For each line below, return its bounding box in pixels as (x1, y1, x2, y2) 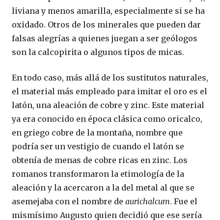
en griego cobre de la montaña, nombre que (12, 128, 183, 138)
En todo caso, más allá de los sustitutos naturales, (12, 73, 208, 83)
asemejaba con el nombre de (12, 196, 125, 207)
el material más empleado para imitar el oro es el (12, 86, 207, 97)
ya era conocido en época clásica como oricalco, (12, 114, 202, 124)
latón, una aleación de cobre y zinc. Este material (12, 100, 204, 110)
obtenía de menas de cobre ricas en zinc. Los (12, 155, 188, 165)
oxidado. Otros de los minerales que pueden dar (12, 20, 201, 30)
